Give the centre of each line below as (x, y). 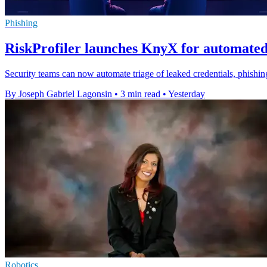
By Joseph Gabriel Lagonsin (58, 94)
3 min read (140, 94)
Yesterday (187, 94)
